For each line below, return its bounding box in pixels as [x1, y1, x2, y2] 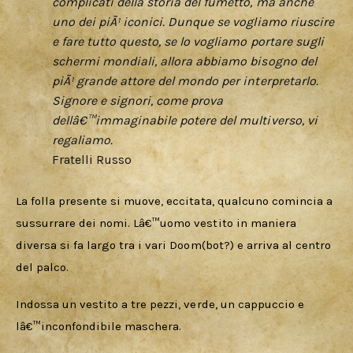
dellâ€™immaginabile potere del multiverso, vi [51, 112, 318, 128]
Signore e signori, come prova [51, 92, 224, 108]
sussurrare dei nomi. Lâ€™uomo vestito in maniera [16, 215, 299, 230]
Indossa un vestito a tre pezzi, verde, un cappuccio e [16, 297, 307, 312]
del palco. [16, 259, 72, 274]
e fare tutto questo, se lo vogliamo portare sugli [51, 33, 324, 49]
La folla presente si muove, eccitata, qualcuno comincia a [16, 193, 336, 208]
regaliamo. [51, 132, 113, 147]
